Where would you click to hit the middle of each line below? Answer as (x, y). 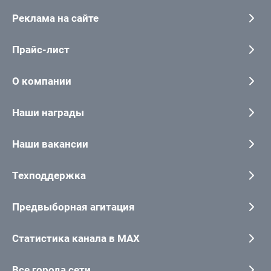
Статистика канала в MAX (76, 238)
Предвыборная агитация (73, 207)
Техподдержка (49, 175)
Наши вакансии (50, 144)
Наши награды (48, 112)
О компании (42, 81)
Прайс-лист (41, 49)
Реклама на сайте (55, 18)
